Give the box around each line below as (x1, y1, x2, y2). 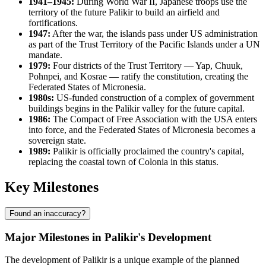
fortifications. (28, 18, 78, 28)
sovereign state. (28, 135, 86, 145)
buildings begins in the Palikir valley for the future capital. (28, 103, 245, 113)
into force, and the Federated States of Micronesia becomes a (28, 125, 255, 135)
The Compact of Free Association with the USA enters (50, 114, 257, 124)
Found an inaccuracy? (9, 208, 85, 218)
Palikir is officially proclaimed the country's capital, (50, 146, 244, 156)
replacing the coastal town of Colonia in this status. (28, 157, 218, 167)
